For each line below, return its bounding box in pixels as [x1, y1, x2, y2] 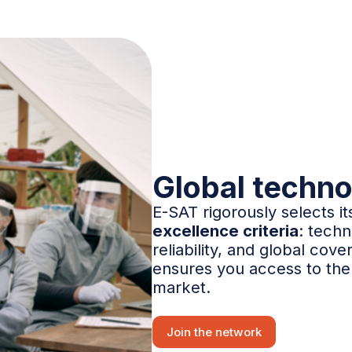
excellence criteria [152, 220, 299, 240]
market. [152, 277, 211, 297]
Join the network [167, 324, 262, 339]
